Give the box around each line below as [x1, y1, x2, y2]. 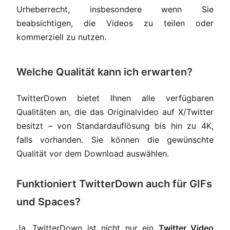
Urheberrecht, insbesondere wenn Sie [16, 4, 214, 14]
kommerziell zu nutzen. [16, 32, 106, 42]
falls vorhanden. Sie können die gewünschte [16, 135, 214, 145]
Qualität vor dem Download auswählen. [16, 148, 169, 159]
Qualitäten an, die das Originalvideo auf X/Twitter [16, 107, 214, 117]
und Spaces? [16, 196, 81, 208]
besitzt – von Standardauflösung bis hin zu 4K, [16, 121, 214, 131]
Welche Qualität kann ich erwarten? [16, 66, 193, 78]
